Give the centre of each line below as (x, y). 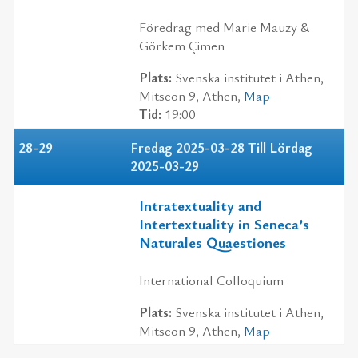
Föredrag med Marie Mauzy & (224, 26)
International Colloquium (211, 280)
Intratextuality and (200, 205)
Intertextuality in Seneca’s (224, 224)
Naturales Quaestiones (213, 242)
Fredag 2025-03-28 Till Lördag (221, 147)
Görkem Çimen (182, 45)
